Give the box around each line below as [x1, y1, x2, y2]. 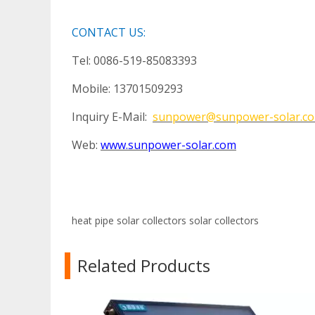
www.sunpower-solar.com [101, 137, 236, 153]
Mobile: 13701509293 [72, 81, 183, 96]
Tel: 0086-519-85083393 [72, 53, 197, 68]
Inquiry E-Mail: [72, 109, 153, 124]
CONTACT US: [72, 25, 146, 40]
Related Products [77, 254, 210, 277]
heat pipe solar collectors [72, 214, 186, 227]
